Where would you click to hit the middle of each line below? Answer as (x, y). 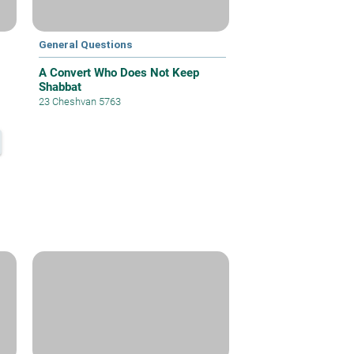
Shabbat (60, 87)
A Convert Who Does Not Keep (119, 73)
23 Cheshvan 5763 (80, 102)
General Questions (86, 45)
